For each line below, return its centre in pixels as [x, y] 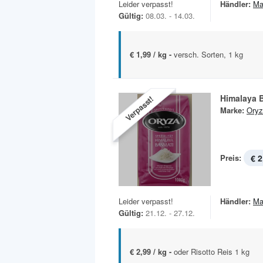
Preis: [231, 158]
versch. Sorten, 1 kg [208, 55]
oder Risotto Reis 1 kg [212, 252]
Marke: [232, 110]
